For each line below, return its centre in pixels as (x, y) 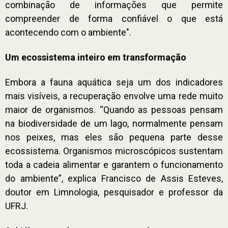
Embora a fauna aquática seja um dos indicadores (114, 82)
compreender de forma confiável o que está (114, 18)
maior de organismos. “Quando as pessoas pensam (114, 109)
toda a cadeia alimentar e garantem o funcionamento (114, 164)
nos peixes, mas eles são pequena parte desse (114, 137)
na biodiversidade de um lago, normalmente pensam (114, 123)
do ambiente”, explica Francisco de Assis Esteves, (114, 178)
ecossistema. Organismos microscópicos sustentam (114, 151)
